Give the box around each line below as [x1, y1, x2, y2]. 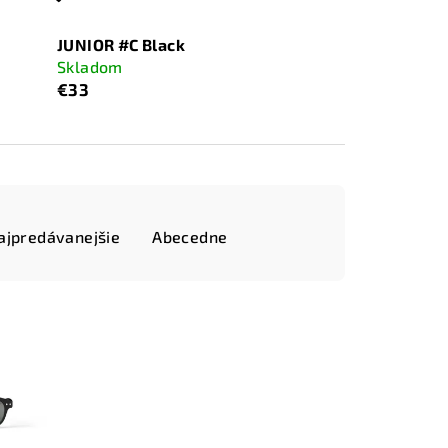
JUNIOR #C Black [57, 34, 185, 54]
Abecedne [152, 226, 228, 246]
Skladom [57, 56, 123, 76]
